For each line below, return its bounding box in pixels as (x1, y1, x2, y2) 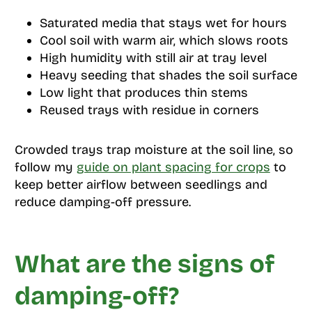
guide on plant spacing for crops (76, 159, 270, 175)
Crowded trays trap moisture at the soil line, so (14, 141, 293, 157)
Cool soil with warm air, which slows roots (39, 32, 288, 48)
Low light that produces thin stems (39, 84, 248, 100)
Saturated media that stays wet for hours (39, 15, 287, 31)
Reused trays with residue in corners (39, 102, 259, 118)
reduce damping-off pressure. (14, 194, 191, 210)
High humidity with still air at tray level (39, 49, 267, 65)
